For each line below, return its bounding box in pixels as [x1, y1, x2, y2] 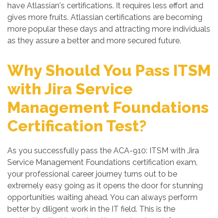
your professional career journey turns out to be [7, 169, 177, 179]
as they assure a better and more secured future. [7, 36, 181, 45]
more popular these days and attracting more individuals [7, 24, 210, 34]
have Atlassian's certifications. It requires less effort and [7, 1, 203, 10]
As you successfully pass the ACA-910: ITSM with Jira [7, 146, 199, 155]
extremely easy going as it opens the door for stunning [7, 181, 203, 190]
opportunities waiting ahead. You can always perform [7, 193, 198, 202]
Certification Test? [7, 117, 146, 135]
